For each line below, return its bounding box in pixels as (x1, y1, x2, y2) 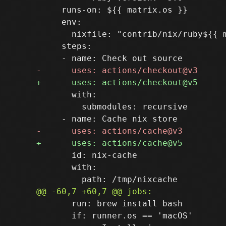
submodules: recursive (36, 101, 188, 111)
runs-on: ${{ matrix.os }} (36, 5, 188, 15)
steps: (36, 41, 92, 51)
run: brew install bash (36, 198, 183, 208)
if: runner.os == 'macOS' (36, 210, 193, 220)
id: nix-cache (36, 150, 137, 160)
